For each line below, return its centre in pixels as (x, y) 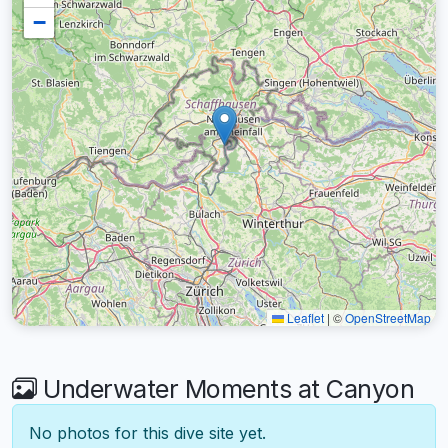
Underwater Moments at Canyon (225, 388)
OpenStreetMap (388, 317)
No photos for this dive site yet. (147, 432)
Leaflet (304, 317)
